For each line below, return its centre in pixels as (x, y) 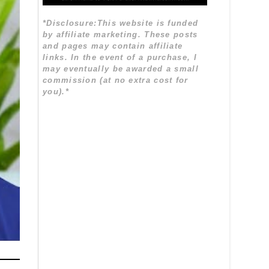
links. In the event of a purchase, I (120, 58)
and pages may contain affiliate (113, 46)
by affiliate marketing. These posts (120, 35)
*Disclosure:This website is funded (121, 23)
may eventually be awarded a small (121, 69)
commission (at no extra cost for (116, 80)
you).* (56, 92)
